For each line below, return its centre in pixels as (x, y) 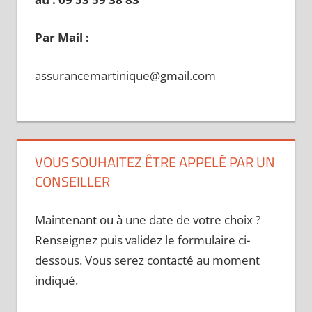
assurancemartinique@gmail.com (125, 75)
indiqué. (56, 280)
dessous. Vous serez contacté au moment (147, 260)
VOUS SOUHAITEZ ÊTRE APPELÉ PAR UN (155, 162)
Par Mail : (62, 38)
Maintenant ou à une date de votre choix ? (147, 219)
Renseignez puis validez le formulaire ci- (142, 240)
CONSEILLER (72, 182)
